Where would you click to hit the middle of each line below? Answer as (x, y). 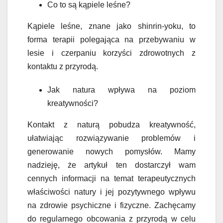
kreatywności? (73, 103)
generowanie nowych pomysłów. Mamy (111, 151)
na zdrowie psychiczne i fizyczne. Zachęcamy (111, 205)
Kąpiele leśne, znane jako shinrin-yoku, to (111, 26)
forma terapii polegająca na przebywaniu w (111, 39)
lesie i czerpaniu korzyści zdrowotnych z (111, 53)
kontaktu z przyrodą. (63, 66)
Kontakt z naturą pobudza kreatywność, (111, 124)
